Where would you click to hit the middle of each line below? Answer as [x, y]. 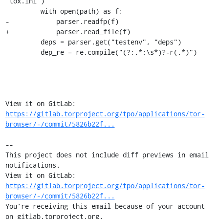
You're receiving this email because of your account [105, 206]
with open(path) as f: [23, 11]
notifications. [33, 165]
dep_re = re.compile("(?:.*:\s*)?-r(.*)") [23, 52]
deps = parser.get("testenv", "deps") [23, 42]
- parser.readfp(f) [62, 21]
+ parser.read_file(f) [68, 32]
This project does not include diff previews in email [107, 155]
